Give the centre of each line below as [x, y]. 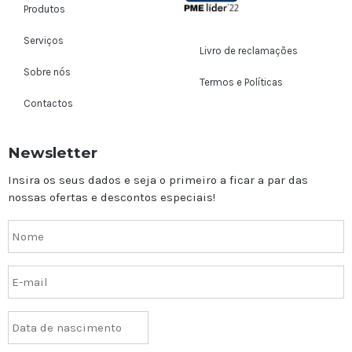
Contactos [48, 104]
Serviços [44, 41]
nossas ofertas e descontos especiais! [112, 198]
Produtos [44, 9]
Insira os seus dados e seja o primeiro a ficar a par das [158, 180]
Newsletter [53, 153]
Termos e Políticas [241, 82]
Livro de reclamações [249, 50]
